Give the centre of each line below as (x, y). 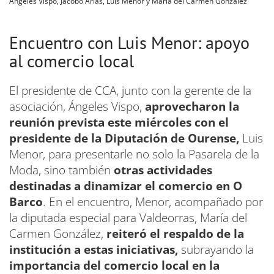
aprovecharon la (192, 106)
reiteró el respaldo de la (175, 233)
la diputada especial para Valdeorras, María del (128, 217)
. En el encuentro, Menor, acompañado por (153, 202)
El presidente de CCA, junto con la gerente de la (130, 90)
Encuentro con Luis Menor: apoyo (129, 42)
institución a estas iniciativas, (94, 249)
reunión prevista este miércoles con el (119, 122)
